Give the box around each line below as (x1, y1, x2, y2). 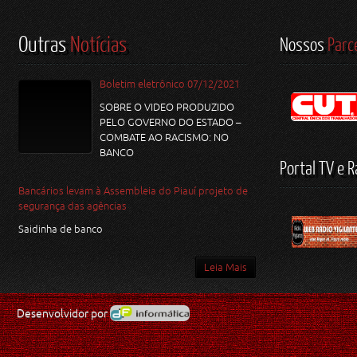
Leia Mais (204, 261, 248, 273)
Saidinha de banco (18, 223, 105, 235)
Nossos (280, 33, 325, 55)
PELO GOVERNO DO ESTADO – (100, 116, 241, 128)
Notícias (70, 30, 127, 57)
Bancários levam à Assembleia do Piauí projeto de (18, 185, 248, 197)
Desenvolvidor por (17, 307, 110, 320)
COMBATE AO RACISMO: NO (100, 131, 229, 143)
